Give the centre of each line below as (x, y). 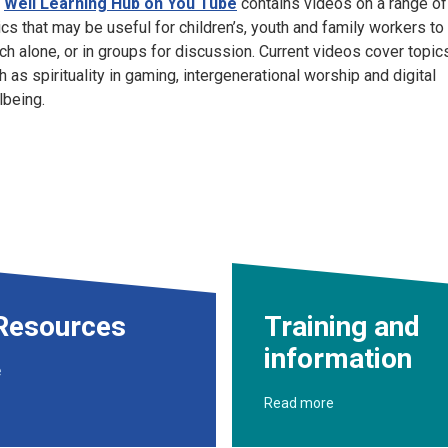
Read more (299, 403)
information (338, 358)
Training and (342, 326)
